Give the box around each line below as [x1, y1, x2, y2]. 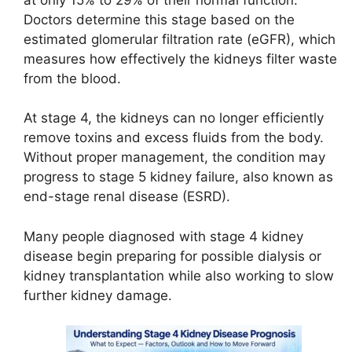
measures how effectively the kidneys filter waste [24, 50, 337, 67]
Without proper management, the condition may [24, 149, 325, 166]
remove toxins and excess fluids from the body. [24, 130, 324, 146]
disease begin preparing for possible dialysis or [24, 247, 321, 264]
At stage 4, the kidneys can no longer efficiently [24, 110, 324, 126]
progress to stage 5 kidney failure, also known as [24, 169, 333, 185]
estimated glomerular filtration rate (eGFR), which [24, 31, 335, 47]
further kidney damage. [24, 287, 172, 303]
